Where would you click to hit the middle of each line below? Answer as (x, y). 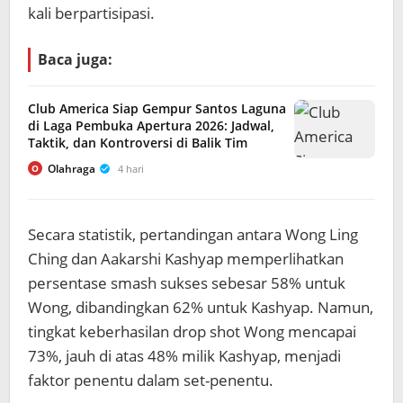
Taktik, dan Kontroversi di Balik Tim (138, 142)
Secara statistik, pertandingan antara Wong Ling (193, 234)
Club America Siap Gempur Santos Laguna (157, 108)
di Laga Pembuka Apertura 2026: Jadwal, (151, 125)
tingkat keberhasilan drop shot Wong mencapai (192, 331)
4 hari (131, 168)
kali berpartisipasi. (91, 13)
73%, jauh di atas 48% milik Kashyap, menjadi (184, 355)
